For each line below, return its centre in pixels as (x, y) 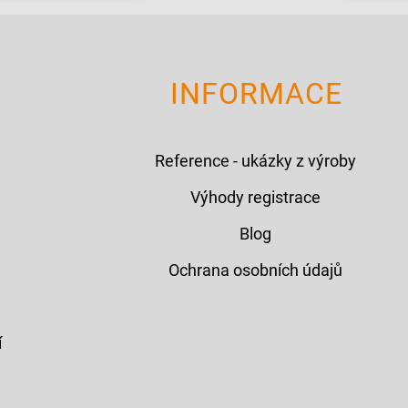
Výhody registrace (255, 197)
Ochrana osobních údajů (255, 270)
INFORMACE (257, 93)
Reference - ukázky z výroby (255, 160)
